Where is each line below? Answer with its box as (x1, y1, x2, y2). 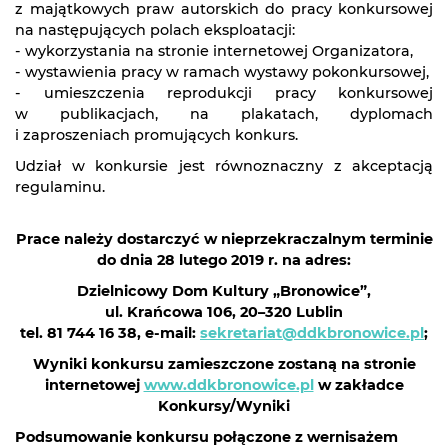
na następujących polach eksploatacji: (15, 21, 295, 39)
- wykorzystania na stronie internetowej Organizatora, (15, 42, 413, 60)
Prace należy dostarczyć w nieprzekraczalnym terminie (15, 230, 433, 248)
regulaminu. (15, 178, 105, 196)
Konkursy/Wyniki (158, 397, 290, 415)
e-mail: (141, 324, 200, 342)
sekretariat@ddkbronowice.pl (200, 324, 424, 342)
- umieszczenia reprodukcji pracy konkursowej (15, 84, 433, 102)
